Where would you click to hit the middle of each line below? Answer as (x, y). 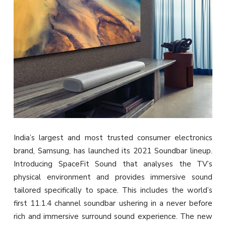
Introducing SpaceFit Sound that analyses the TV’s (113, 164)
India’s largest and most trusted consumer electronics (113, 138)
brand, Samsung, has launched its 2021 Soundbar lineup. (113, 151)
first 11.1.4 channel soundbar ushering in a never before (113, 204)
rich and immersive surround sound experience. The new (113, 217)
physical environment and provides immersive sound (113, 177)
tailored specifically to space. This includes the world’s (113, 190)
